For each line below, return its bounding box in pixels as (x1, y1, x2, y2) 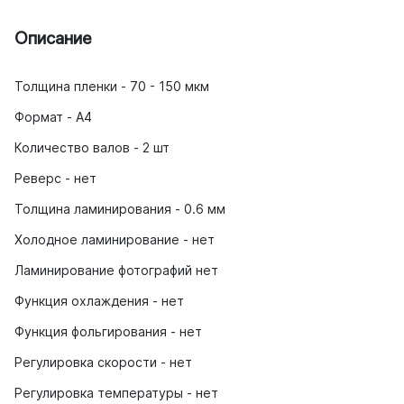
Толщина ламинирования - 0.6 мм (14, 200, 225, 216)
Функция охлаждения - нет (14, 292, 184, 308)
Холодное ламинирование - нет (14, 231, 215, 247)
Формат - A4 (14, 108, 92, 124)
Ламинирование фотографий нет (14, 262, 218, 278)
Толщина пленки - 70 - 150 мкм (14, 78, 209, 94)
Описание (14, 26, 92, 49)
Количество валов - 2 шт (14, 139, 170, 155)
